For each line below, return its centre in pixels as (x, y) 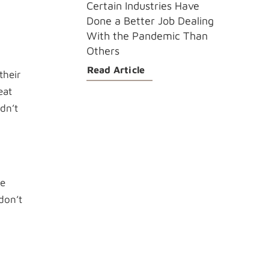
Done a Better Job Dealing (150, 21)
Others (103, 51)
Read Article (116, 70)
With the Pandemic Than (147, 36)
